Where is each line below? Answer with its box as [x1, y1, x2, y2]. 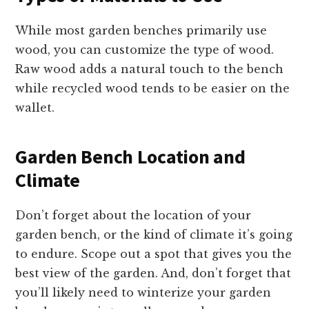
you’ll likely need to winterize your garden [15, 286, 272, 300]
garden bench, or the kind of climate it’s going [15, 228, 293, 242]
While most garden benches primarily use [15, 23, 268, 38]
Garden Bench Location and [15, 144, 246, 170]
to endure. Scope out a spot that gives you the [15, 247, 292, 261]
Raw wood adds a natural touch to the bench [15, 62, 284, 77]
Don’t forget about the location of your [15, 208, 252, 223]
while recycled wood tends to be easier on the [15, 81, 290, 96]
